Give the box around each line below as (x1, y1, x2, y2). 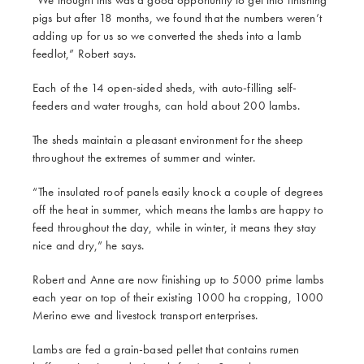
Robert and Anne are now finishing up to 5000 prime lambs (32, 271, 324, 288)
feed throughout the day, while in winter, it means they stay (32, 219, 316, 236)
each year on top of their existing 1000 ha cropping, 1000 (32, 288, 324, 305)
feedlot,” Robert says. (32, 45, 136, 62)
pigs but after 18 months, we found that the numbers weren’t (32, 9, 322, 26)
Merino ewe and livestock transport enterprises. (32, 306, 258, 323)
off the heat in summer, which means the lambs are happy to (32, 201, 323, 218)
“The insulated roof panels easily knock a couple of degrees (32, 183, 323, 200)
